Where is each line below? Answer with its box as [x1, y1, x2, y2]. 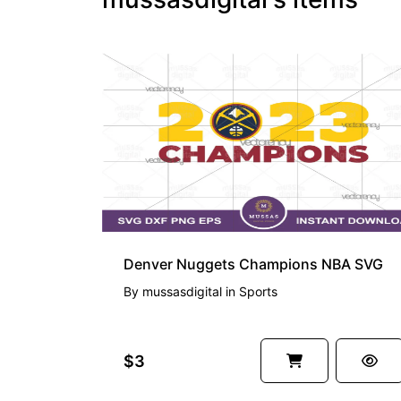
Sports [239, 284, 277, 299]
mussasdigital [142, 284, 222, 299]
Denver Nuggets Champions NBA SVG [124, 255, 383, 273]
